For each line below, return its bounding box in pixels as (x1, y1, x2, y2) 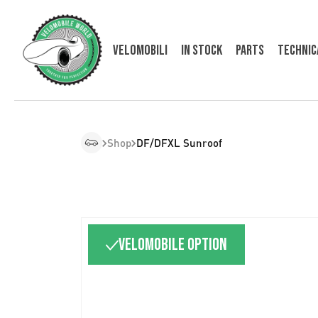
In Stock (181, 41, 223, 59)
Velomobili (113, 41, 168, 59)
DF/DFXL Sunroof (136, 136, 222, 150)
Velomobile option (119, 234, 227, 256)
